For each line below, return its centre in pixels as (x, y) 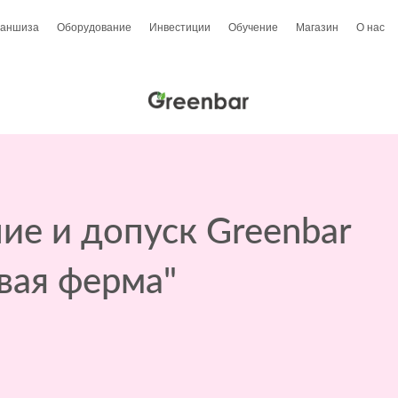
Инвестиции (179, 26)
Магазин (317, 26)
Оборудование (94, 26)
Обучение (253, 26)
